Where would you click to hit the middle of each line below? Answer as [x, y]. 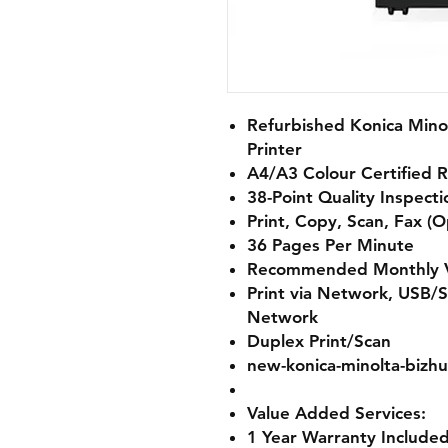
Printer [274, 149]
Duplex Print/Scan [319, 341]
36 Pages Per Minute [330, 245]
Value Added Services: [336, 413]
